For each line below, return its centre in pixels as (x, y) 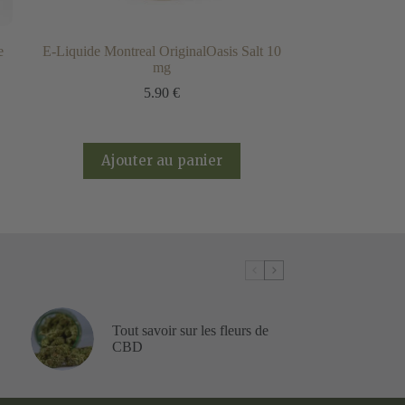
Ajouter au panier (161, 161)
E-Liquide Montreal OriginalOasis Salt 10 (161, 51)
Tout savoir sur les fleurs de (190, 330)
